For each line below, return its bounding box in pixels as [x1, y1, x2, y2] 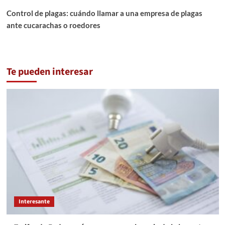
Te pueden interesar [6, 65, 93, 79]
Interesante [18, 197, 50, 206]
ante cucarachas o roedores [6, 21, 100, 30]
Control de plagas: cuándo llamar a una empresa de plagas [6, 9, 202, 18]
